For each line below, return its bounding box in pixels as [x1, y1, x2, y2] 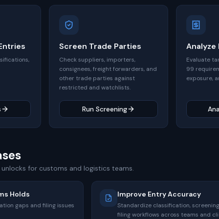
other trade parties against [59, 74, 135, 82]
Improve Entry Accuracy [117, 190, 201, 198]
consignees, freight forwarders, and [59, 65, 157, 73]
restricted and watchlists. [59, 84, 131, 91]
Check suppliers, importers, [59, 56, 135, 64]
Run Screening [82, 105, 127, 113]
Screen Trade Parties [59, 41, 141, 51]
